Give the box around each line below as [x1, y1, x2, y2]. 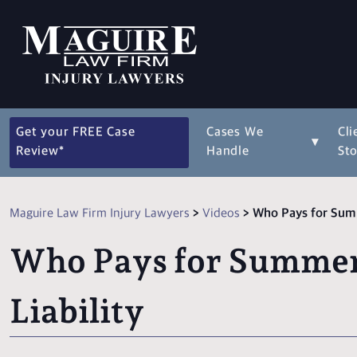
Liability [10, 291, 144, 331]
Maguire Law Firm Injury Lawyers [10, 206, 190, 222]
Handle [206, 144, 249, 159]
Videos [202, 206, 240, 222]
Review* [16, 144, 65, 159]
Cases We [206, 125, 264, 140]
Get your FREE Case [16, 125, 135, 140]
